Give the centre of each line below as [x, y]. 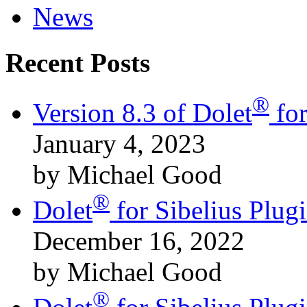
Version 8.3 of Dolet [143, 112]
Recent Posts [78, 62]
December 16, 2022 [139, 241]
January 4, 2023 [119, 143]
